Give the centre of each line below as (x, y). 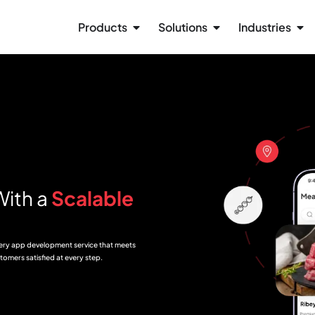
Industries (265, 27)
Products (103, 27)
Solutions (183, 27)
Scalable (92, 198)
